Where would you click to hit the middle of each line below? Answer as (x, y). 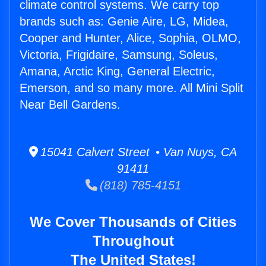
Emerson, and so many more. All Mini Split (132, 88)
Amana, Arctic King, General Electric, (117, 72)
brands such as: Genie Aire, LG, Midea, (124, 22)
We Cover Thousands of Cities (133, 222)
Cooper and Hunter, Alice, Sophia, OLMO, (130, 38)
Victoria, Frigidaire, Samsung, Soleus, (119, 55)
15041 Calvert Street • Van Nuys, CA (137, 152)
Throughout (133, 241)
